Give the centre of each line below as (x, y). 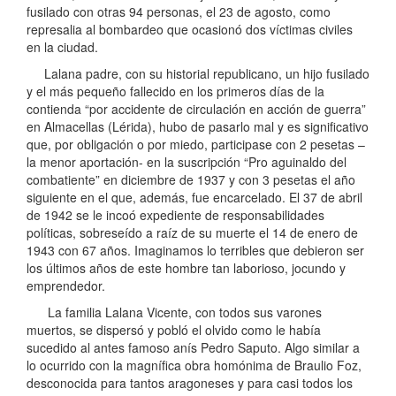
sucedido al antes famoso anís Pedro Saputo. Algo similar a (193, 347)
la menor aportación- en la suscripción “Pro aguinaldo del (187, 161)
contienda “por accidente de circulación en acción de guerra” (196, 108)
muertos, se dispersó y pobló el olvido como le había (174, 329)
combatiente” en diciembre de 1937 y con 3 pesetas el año (191, 179)
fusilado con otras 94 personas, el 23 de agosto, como (179, 11)
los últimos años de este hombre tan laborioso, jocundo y (186, 267)
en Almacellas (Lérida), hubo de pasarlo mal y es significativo (198, 126)
